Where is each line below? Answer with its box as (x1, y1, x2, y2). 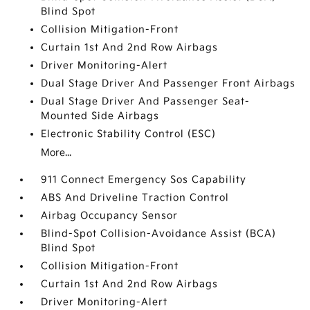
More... (41, 147, 72, 158)
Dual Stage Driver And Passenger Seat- (41, 95, 250, 107)
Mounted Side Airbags (41, 110, 160, 122)
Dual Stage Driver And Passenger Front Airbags (41, 77, 296, 89)
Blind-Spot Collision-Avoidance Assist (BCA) (41, 228, 277, 239)
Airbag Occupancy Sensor (41, 210, 179, 221)
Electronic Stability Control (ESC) (41, 128, 217, 140)
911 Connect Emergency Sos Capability (41, 174, 247, 185)
